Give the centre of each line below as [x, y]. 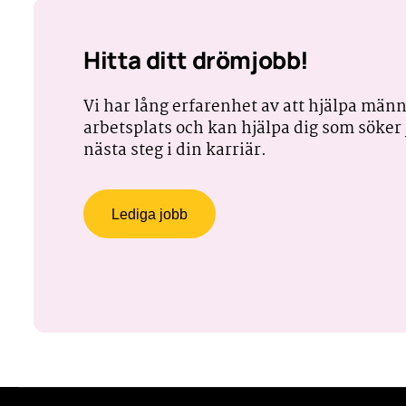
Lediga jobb [150, 214]
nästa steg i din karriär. [175, 151]
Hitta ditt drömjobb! [196, 60]
